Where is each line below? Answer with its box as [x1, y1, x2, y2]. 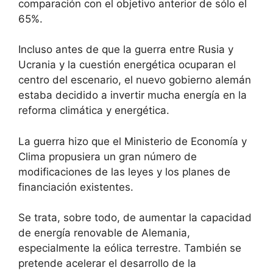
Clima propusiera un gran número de [18, 150, 197, 163]
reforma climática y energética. [18, 104, 169, 117]
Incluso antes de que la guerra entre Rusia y [18, 43, 233, 56]
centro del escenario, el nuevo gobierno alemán [18, 74, 251, 87]
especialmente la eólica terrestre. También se [18, 242, 241, 255]
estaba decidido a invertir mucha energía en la [18, 89, 247, 102]
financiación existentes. [18, 180, 133, 193]
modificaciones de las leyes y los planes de [18, 165, 230, 178]
